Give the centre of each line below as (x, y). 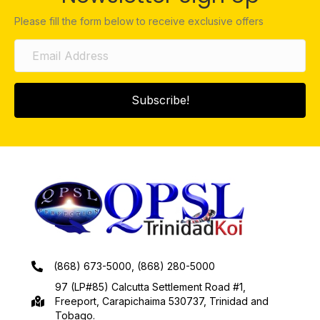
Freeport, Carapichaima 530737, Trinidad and (162, 301)
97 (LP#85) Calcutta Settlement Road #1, (150, 287)
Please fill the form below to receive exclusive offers (139, 21)
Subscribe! (160, 100)
